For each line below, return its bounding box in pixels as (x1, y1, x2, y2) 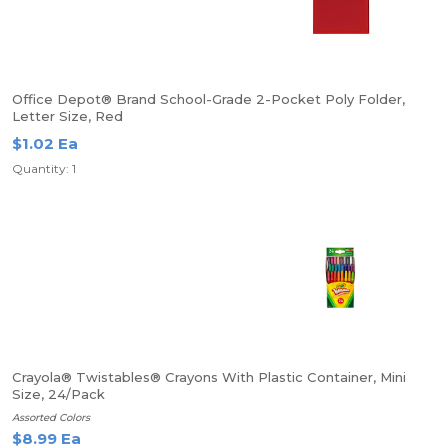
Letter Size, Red (12, 108, 123, 124)
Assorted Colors (12, 411, 90, 424)
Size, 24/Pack (12, 386, 105, 402)
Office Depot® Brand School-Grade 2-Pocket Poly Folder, (12, 91, 405, 107)
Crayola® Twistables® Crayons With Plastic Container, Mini (12, 369, 406, 385)
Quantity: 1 (12, 161, 76, 176)
